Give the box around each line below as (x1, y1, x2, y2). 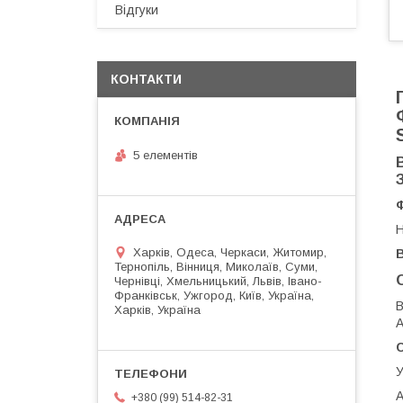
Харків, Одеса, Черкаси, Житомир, (133, 245, 327, 259)
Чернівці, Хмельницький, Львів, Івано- (114, 273, 322, 288)
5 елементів (133, 148, 198, 162)
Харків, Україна (114, 302, 201, 317)
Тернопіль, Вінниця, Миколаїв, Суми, (114, 259, 318, 273)
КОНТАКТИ (111, 72, 182, 86)
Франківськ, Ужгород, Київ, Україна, (114, 288, 314, 302)
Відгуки (115, 3, 158, 17)
